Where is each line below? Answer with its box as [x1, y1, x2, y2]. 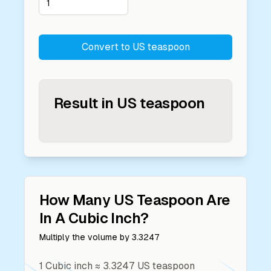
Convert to [81, 41, 132, 53]
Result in [54, 95, 114, 111]
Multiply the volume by [39, 232, 132, 242]
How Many [39, 192, 114, 208]
